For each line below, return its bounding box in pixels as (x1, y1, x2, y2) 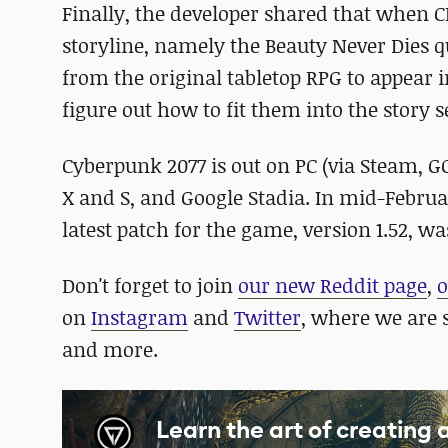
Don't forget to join (62, 272, 238, 299)
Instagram (91, 304, 188, 331)
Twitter (234, 304, 301, 331)
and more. (62, 336, 158, 363)
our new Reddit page (238, 272, 427, 299)
